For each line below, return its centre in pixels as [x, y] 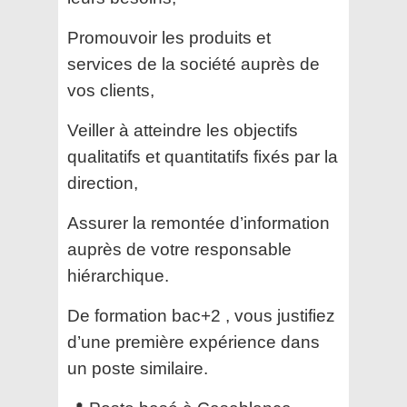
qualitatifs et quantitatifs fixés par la [203, 157]
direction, [103, 184]
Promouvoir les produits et [169, 38]
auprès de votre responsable [179, 250]
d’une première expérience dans [194, 342]
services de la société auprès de [194, 65]
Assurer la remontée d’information [199, 223]
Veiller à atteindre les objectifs [183, 131]
